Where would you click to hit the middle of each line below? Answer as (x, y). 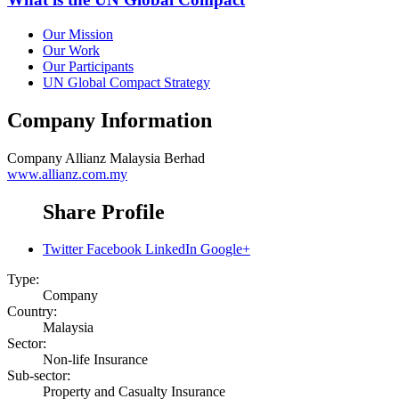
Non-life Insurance (95, 360)
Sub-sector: (39, 376)
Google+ (225, 249)
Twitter (63, 249)
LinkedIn (171, 249)
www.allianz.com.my (67, 174)
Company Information (110, 120)
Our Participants (88, 66)
